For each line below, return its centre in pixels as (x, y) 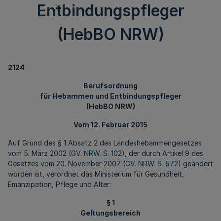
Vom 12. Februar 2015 (110, 125)
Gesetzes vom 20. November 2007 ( (67, 164)
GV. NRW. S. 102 (96, 153)
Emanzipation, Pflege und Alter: (59, 184)
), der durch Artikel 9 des (163, 153)
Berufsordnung (110, 86)
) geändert (196, 164)
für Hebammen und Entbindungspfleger (110, 96)
